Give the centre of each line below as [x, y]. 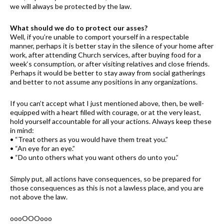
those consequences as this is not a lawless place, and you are [107, 187]
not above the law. [39, 196]
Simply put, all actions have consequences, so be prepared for [105, 178]
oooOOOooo [31, 218]
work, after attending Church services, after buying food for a [105, 54]
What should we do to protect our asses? [79, 27]
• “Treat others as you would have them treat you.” [89, 139]
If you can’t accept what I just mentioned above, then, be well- [107, 103]
